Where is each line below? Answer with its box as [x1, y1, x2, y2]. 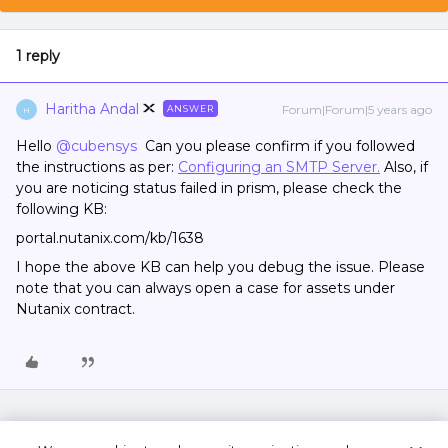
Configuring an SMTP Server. [178, 158, 380, 176]
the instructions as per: [16, 158, 178, 176]
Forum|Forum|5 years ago [282, 102, 432, 117]
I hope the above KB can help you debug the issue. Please [16, 258, 425, 276]
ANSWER [167, 103, 214, 114]
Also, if [380, 158, 428, 176]
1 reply [16, 47, 60, 65]
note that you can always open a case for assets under [16, 279, 395, 297]
